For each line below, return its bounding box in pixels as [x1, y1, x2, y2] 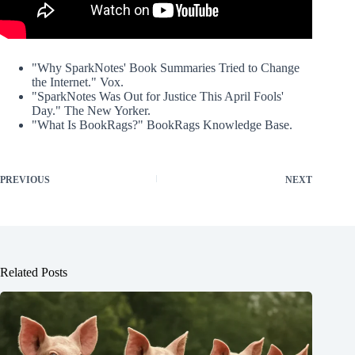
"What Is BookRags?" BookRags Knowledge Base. [32, 117, 292, 132]
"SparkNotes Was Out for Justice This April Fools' [32, 89, 284, 103]
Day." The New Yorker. [32, 103, 151, 117]
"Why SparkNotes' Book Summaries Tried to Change [32, 60, 300, 74]
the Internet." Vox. [32, 74, 124, 89]
